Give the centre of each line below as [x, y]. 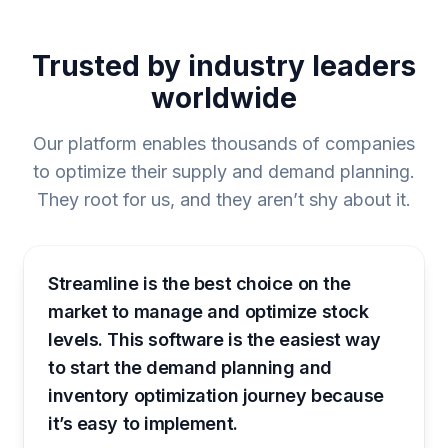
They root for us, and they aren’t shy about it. [224, 200]
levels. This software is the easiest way [214, 340]
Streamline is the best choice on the [199, 284]
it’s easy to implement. [143, 424]
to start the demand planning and [190, 368]
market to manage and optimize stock [208, 312]
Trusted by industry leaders [224, 66]
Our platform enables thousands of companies [224, 144]
